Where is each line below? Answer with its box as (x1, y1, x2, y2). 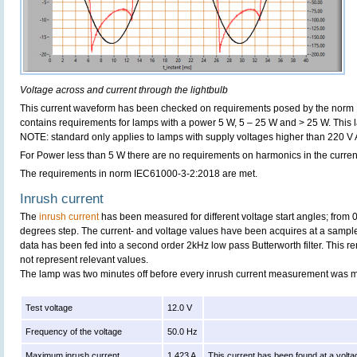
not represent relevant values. (20, 254, 148, 266)
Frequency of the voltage (25, 327, 123, 337)
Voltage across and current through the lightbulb (20, 84, 228, 96)
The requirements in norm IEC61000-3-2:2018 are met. (20, 168, 257, 180)
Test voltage (25, 303, 73, 313)
